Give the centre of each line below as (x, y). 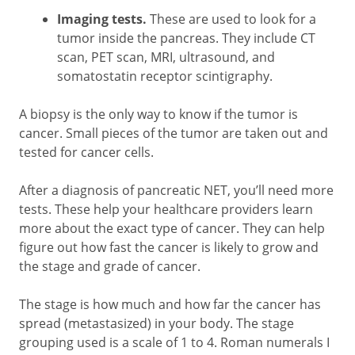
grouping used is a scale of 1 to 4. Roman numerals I (174, 342)
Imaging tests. (103, 19)
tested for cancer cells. (88, 152)
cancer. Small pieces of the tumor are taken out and (174, 133)
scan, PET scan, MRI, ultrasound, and (166, 57)
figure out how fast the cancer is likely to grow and (169, 247)
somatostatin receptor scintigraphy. (165, 76)
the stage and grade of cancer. (110, 266)
